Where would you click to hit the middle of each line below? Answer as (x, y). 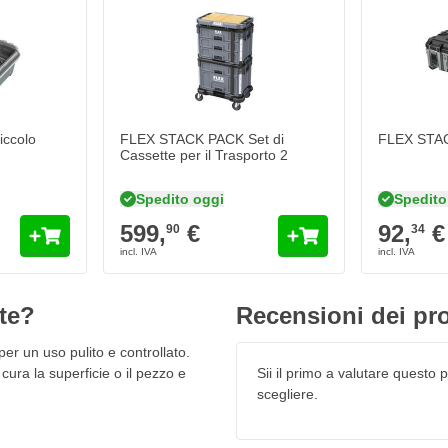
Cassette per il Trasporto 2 (204, 155)
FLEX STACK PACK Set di (202, 139)
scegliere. (287, 394)
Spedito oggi (180, 198)
